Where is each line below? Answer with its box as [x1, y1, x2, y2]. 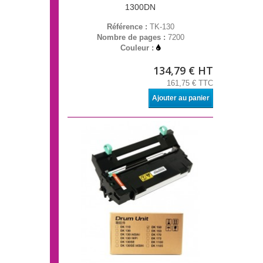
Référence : [106, 22, 150, 32]
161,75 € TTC [167, 79, 213, 88]
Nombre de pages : [96, 33, 168, 42]
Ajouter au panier [152, 94, 210, 103]
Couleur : [120, 43, 156, 53]
